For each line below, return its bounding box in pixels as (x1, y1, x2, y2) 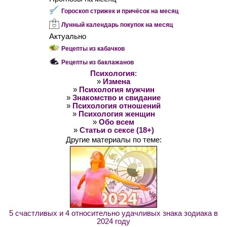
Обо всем (99, 118, 134, 126)
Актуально (49, 32, 86, 41)
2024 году (97, 217, 130, 225)
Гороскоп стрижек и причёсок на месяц (61, 7, 178, 15)
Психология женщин (78, 109, 155, 118)
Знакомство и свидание (72, 93, 161, 102)
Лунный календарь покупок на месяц (61, 21, 173, 28)
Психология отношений (72, 101, 161, 110)
